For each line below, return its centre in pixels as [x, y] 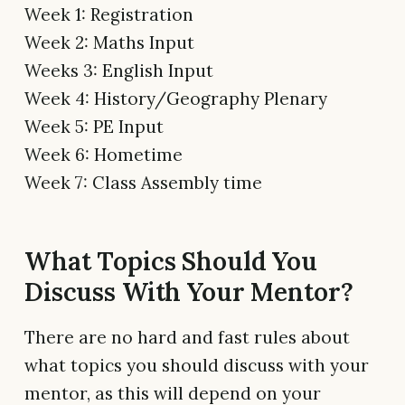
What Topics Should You [171, 262]
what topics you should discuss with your [197, 366]
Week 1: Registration [109, 15]
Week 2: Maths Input [109, 43]
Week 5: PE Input [94, 127]
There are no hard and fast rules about [187, 338]
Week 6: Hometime [104, 155]
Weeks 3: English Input [119, 71]
